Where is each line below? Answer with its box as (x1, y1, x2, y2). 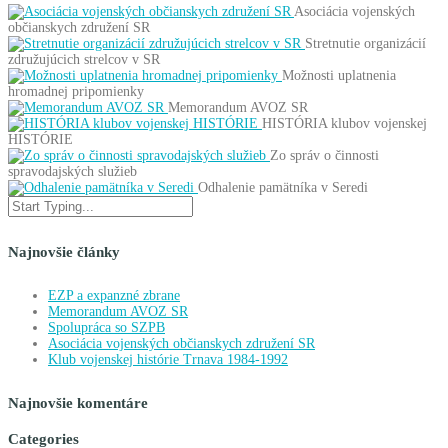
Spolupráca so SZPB (48, 319, 165, 335)
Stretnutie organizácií (305, 36, 426, 52)
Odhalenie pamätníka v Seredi (198, 180, 368, 196)
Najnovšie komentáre (8, 394, 148, 411)
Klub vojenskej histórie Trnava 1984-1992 (48, 351, 288, 367)
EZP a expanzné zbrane (48, 287, 180, 303)
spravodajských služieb (8, 164, 137, 180)
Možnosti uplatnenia (282, 68, 396, 84)
